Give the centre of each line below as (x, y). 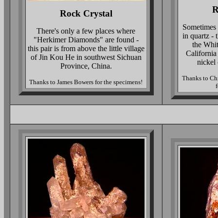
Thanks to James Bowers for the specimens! (86, 82)
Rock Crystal (86, 13)
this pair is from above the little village (86, 48)
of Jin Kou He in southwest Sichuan (86, 57)
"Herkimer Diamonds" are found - (86, 40)
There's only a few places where (86, 31)
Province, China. (86, 66)
